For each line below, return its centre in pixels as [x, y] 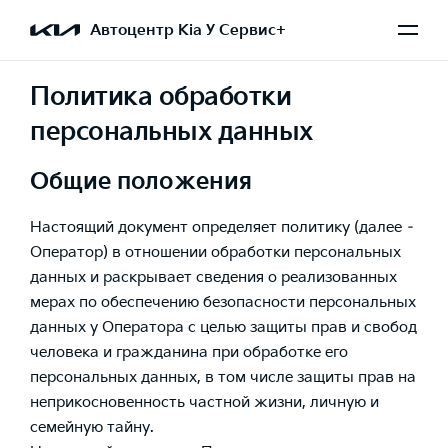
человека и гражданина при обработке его [189, 352]
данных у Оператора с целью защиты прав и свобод [223, 327]
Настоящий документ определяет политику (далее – [222, 227]
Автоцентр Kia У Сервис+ [188, 30]
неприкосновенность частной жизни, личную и [204, 402]
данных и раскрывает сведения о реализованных [213, 277]
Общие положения [141, 182]
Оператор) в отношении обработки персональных [215, 252]
